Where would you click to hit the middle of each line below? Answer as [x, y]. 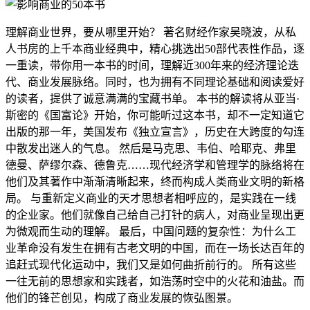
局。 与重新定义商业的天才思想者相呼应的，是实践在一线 [151, 198]
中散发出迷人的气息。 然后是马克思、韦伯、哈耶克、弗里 [151, 148]
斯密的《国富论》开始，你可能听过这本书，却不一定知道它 [155, 115]
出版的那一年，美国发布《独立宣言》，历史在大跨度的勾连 [155, 132]
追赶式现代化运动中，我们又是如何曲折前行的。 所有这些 [151, 265]
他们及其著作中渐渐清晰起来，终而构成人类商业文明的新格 [155, 182]
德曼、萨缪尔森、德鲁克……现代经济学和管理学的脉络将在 [155, 165]
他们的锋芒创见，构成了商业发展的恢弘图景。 [122, 298]
